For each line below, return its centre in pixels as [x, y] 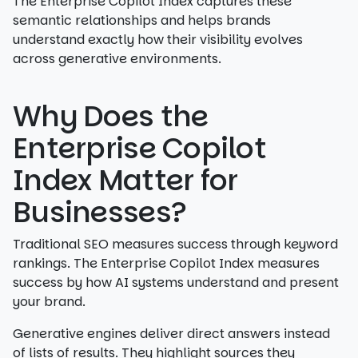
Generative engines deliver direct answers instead [171, 334]
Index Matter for [125, 180]
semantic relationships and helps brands [142, 20]
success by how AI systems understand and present [176, 282]
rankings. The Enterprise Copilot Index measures [166, 263]
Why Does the [111, 116]
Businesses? [100, 212]
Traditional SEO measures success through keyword [175, 244]
